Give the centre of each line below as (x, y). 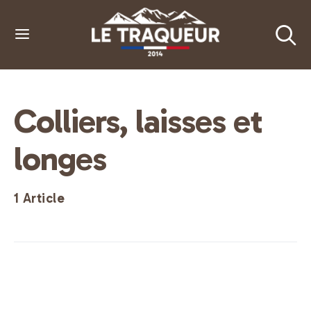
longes (60, 159)
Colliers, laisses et (138, 121)
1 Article (40, 198)
